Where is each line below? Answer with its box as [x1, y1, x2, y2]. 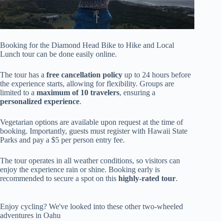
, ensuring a [119, 88, 155, 97]
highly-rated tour [118, 174, 176, 183]
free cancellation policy [46, 71, 122, 79]
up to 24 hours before [122, 71, 191, 79]
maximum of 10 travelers [37, 88, 119, 97]
